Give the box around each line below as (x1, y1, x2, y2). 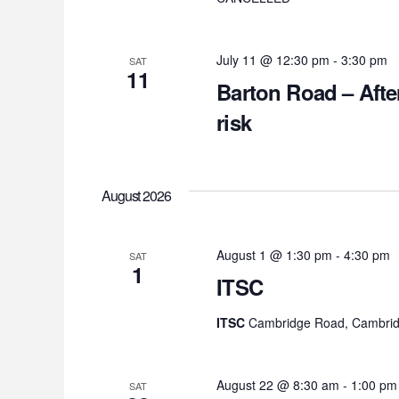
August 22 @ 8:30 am (216, 376, 340, 395)
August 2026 (102, 185, 171, 207)
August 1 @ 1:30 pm (216, 246, 333, 265)
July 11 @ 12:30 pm (216, 51, 330, 69)
